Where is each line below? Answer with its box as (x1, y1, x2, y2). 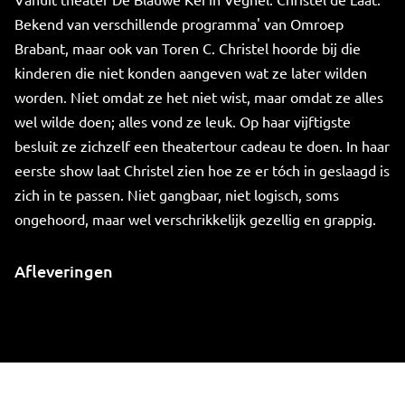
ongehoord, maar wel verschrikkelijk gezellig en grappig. (14, 210, 376, 228)
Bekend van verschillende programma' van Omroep (14, 14, 344, 33)
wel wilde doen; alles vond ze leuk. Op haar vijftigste (14, 112, 351, 130)
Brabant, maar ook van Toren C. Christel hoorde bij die (14, 39, 361, 57)
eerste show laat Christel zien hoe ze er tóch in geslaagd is (14, 161, 390, 179)
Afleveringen (14, 260, 113, 281)
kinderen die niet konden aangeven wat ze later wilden (14, 63, 367, 81)
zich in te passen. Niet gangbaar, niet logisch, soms (14, 185, 339, 203)
